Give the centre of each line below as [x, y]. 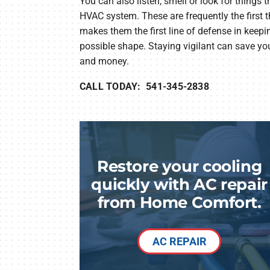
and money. [104, 61]
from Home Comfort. [179, 202]
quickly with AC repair [179, 184]
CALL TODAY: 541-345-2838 [144, 86]
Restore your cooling [179, 166]
